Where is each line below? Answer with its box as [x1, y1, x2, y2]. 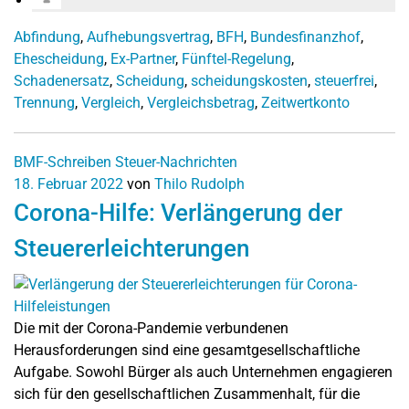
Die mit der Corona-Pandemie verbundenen [14, 319, 288, 337]
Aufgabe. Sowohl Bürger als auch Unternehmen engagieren [14, 362, 393, 381]
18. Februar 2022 [14, 174, 123, 193]
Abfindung [14, 27, 80, 46]
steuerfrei [314, 71, 374, 89]
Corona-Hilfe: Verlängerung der [14, 198, 342, 226]
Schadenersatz [14, 71, 110, 89]
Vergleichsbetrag [147, 93, 255, 111]
